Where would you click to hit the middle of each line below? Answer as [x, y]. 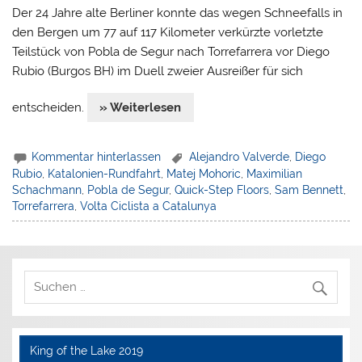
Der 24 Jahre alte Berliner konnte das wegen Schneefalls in [178, 13]
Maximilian [275, 174]
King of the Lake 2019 [86, 351]
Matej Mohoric [204, 174]
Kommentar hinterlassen [97, 156]
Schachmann [47, 190]
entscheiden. [50, 108]
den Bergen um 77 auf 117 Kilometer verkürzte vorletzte [168, 32]
